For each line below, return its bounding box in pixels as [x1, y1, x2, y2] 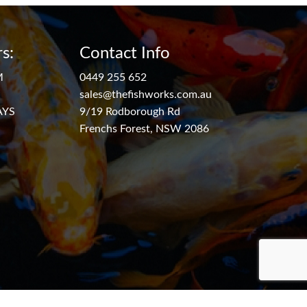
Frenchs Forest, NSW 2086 [79, 123, 209, 134]
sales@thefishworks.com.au [79, 88, 212, 100]
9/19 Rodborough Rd [79, 106, 180, 117]
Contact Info [79, 44, 170, 61]
